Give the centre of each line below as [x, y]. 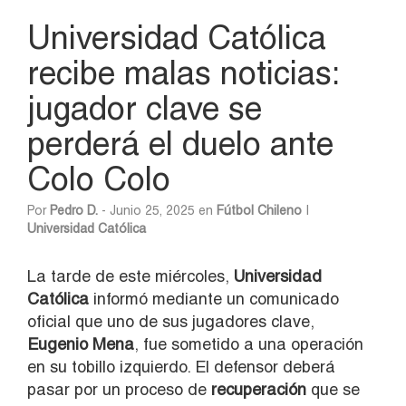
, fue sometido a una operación [249, 343]
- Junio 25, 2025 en [157, 210]
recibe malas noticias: [183, 72]
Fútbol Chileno [259, 210]
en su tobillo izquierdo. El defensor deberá [181, 366]
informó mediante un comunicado [214, 298]
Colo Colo [99, 178]
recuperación [259, 389]
